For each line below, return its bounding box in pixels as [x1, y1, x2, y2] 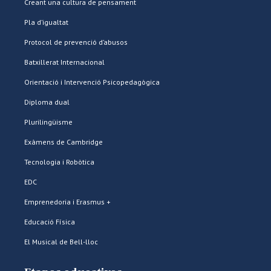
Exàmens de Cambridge [24, 137, 103, 146]
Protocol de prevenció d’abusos [24, 38, 128, 47]
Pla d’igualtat [24, 18, 68, 27]
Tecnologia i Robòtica [24, 157, 94, 166]
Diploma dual [24, 97, 70, 106]
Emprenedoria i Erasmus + [24, 197, 111, 206]
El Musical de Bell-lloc [24, 237, 98, 246]
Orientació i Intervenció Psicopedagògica [24, 77, 160, 87]
